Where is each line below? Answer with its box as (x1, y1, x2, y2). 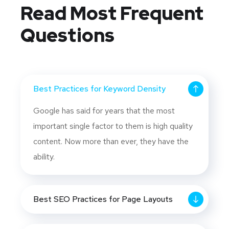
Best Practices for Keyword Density (33, 83, 166, 95)
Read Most (20, 1, 117, 26)
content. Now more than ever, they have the (33, 136, 189, 147)
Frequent (117, 1, 203, 26)
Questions (20, 23, 114, 48)
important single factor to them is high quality (33, 121, 193, 132)
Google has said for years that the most (33, 105, 175, 117)
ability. (33, 151, 55, 163)
